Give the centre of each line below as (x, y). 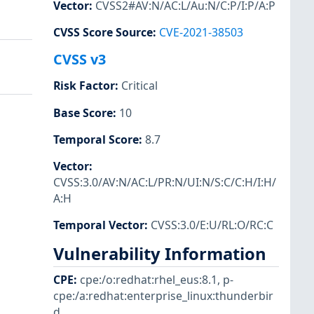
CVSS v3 (80, 60)
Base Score (83, 112)
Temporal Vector (99, 225)
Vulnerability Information (160, 253)
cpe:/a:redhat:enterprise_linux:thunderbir (163, 296)
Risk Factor (84, 86)
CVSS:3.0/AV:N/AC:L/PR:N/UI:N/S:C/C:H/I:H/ (165, 182)
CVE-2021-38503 (201, 33)
